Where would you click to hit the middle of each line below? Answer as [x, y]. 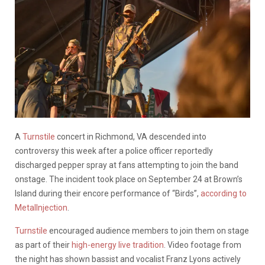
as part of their [43, 245]
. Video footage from [203, 245]
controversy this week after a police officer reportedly [114, 151]
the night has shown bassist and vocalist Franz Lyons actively [128, 259]
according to [224, 193]
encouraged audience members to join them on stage [148, 230]
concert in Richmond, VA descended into [131, 136]
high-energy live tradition [118, 245]
